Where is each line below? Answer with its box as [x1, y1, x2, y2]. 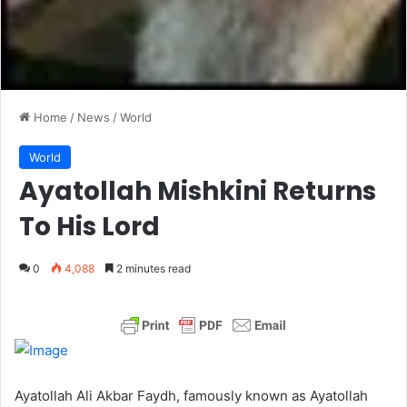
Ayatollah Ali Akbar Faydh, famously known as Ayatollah [15, 387, 368, 404]
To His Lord [19, 209, 160, 244]
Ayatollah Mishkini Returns [19, 174, 376, 209]
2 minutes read [114, 262, 191, 275]
